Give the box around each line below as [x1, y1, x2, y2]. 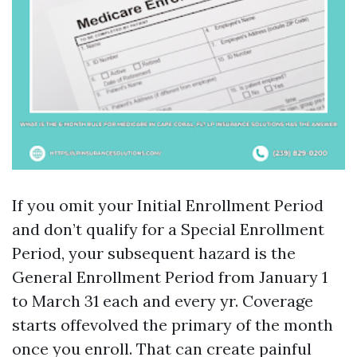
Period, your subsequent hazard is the [12, 243, 296, 263]
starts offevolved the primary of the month [12, 315, 333, 335]
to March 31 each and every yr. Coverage [12, 291, 313, 311]
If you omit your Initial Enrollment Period [12, 195, 324, 215]
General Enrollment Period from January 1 [12, 267, 328, 287]
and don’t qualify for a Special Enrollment [12, 219, 324, 239]
